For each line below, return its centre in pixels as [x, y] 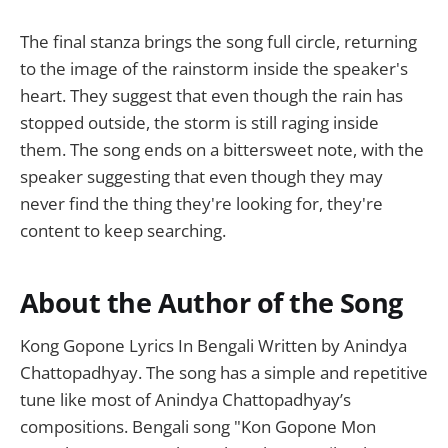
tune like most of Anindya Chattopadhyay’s [185, 400]
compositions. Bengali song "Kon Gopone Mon [198, 427]
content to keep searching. [123, 230]
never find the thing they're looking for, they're [201, 203]
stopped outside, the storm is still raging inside [199, 122]
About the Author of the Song [211, 303]
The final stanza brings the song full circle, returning [218, 41]
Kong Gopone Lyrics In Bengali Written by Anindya [213, 346]
